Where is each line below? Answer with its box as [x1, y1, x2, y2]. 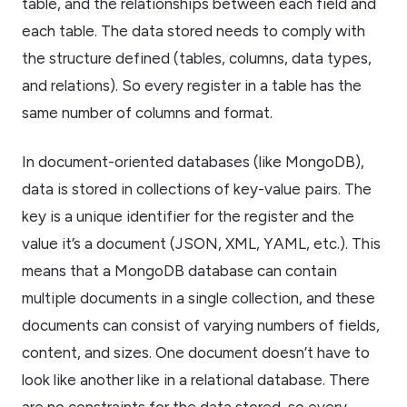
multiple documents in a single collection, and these [22, 289, 375, 308]
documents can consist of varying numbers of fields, [22, 316, 380, 335]
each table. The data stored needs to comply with [22, 22, 365, 41]
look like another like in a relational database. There [22, 371, 370, 390]
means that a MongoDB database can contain [22, 262, 337, 281]
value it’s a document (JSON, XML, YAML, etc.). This [22, 234, 381, 253]
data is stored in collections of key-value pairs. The [22, 180, 372, 199]
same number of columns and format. [22, 104, 273, 123]
